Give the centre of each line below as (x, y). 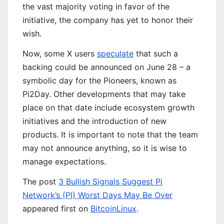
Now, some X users (60, 54)
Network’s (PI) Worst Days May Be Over (97, 195)
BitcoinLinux (113, 208)
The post (40, 181)
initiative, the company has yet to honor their (108, 20)
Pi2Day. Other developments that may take (104, 94)
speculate (115, 54)
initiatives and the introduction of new (94, 121)
